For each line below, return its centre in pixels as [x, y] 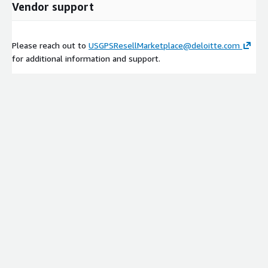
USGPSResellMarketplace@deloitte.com [164, 45]
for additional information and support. [86, 58]
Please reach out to [50, 45]
